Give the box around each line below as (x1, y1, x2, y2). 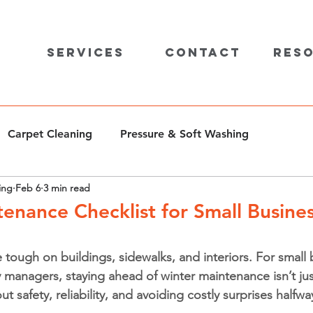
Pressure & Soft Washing (120, 127, 249, 140)
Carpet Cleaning (8, 127, 92, 140)
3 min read (43, 181, 90, 194)
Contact (164, 45, 241, 60)
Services (46, 45, 124, 60)
